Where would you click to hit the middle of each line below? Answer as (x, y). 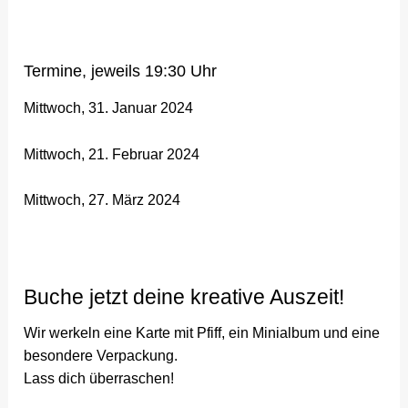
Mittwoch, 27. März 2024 (102, 200)
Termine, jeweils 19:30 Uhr (121, 71)
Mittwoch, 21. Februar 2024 (112, 154)
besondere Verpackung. (101, 356)
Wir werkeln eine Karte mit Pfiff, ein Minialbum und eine (202, 333)
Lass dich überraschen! (99, 379)
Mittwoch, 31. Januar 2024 (109, 108)
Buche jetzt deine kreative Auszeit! (184, 296)
